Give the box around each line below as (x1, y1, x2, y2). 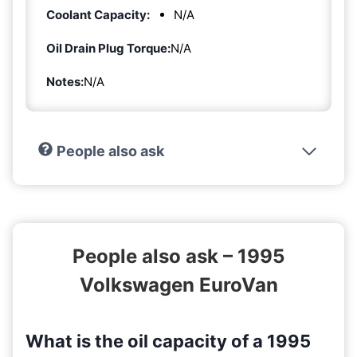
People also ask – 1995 (73, 244, 284, 268)
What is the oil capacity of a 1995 (25, 330, 311, 351)
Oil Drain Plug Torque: (46, 40, 171, 56)
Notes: (46, 73, 84, 89)
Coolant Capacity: (46, 6, 150, 22)
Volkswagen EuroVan (79, 273, 278, 296)
